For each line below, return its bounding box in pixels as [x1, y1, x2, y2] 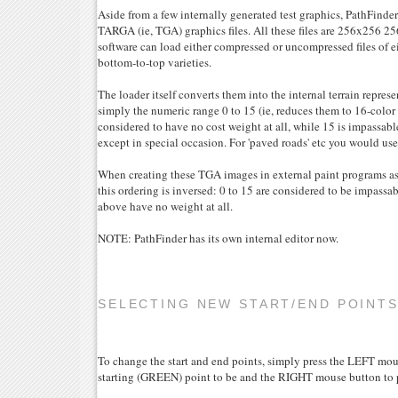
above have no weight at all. [98, 197, 233, 214]
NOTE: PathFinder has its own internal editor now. [98, 229, 338, 246]
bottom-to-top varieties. [98, 53, 211, 70]
